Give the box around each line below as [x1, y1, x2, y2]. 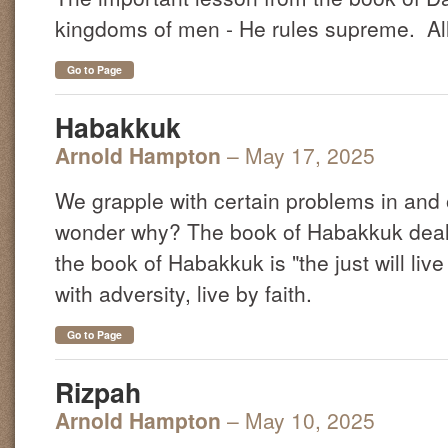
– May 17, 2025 [227, 140, 375, 171]
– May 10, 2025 [227, 404, 375, 435]
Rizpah [55, 372, 141, 411]
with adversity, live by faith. [55, 277, 312, 308]
